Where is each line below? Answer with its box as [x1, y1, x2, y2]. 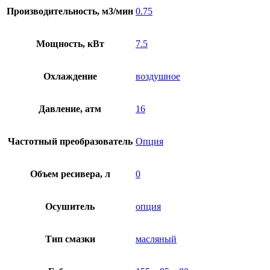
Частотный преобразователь [7, 136, 133, 147]
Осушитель [45, 201, 95, 212]
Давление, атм [39, 104, 101, 115]
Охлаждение [43, 71, 97, 82]
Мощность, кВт [36, 39, 104, 49]
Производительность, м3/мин [7, 6, 133, 17]
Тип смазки [45, 234, 95, 245]
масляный [136, 234, 177, 245]
